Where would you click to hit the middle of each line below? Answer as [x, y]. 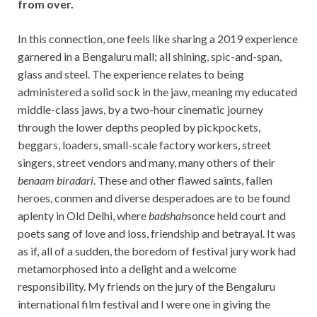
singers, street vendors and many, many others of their [146, 162]
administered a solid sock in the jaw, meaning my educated [157, 91]
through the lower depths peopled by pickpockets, [139, 127]
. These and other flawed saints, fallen [183, 180]
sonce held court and [236, 215]
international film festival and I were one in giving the [144, 304]
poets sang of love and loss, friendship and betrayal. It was [157, 233]
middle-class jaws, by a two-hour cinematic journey [140, 109]
